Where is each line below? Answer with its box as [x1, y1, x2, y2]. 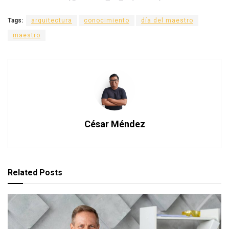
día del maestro [141, 16, 193, 24]
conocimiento [84, 16, 129, 24]
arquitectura [31, 16, 72, 24]
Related [8, 167, 37, 177]
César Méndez [84, 118, 145, 129]
